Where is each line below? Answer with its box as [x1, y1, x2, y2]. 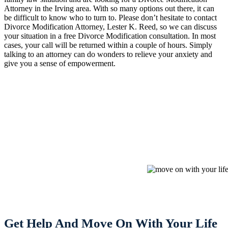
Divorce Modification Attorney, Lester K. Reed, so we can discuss [4, 22, 217, 31]
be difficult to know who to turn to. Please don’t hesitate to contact [4, 13, 217, 22]
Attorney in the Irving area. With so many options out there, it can [4, 4, 215, 13]
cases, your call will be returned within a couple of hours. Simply [4, 40, 213, 49]
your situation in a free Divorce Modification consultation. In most [4, 31, 216, 40]
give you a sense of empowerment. [4, 59, 116, 68]
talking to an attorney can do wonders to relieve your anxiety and [4, 49, 213, 59]
